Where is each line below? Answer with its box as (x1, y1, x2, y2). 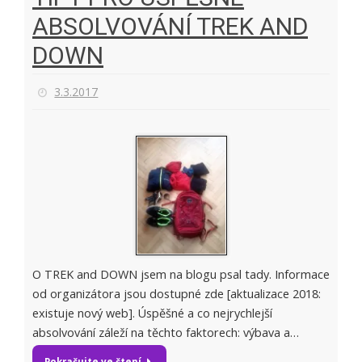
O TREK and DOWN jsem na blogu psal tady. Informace (32, 267, 330, 283)
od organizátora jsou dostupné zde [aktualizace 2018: (32, 286, 321, 302)
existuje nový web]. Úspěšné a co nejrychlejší (32, 305, 272, 322)
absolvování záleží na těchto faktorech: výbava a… (32, 325, 299, 341)
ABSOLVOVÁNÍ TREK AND (32, 11, 308, 40)
